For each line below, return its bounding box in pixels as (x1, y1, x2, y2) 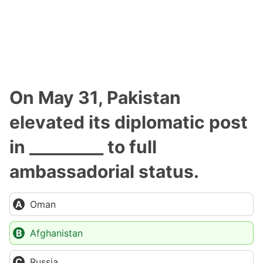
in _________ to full (9, 136, 157, 157)
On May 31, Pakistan (9, 87, 181, 108)
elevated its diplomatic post (9, 112, 248, 133)
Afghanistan (30, 227, 83, 239)
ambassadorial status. (9, 161, 199, 182)
